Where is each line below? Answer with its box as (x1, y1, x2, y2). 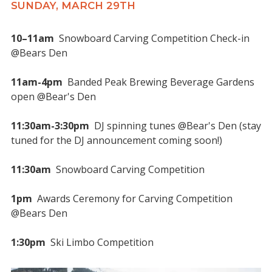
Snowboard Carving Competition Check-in (54, 31, 250, 45)
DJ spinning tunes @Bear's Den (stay (89, 118, 261, 132)
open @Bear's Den (11, 89, 98, 103)
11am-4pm (11, 75, 63, 89)
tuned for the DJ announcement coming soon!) (11, 133, 222, 147)
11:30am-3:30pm (11, 118, 89, 132)
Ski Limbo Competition (46, 235, 154, 249)
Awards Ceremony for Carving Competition (32, 191, 233, 205)
